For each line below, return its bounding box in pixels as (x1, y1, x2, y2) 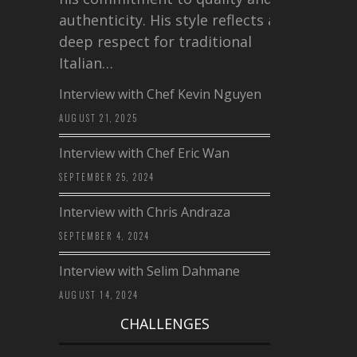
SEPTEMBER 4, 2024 (59, 229, 151, 243)
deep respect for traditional (59, 32, 252, 52)
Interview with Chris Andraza (59, 203, 230, 222)
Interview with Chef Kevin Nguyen (59, 85, 261, 104)
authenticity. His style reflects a (59, 10, 276, 30)
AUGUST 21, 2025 (59, 112, 138, 125)
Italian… (59, 53, 113, 73)
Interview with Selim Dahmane (59, 262, 240, 280)
